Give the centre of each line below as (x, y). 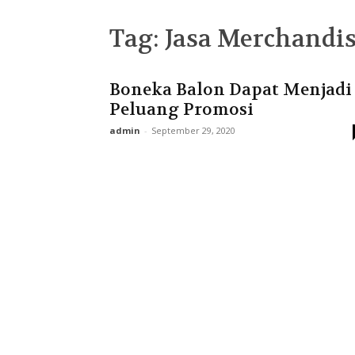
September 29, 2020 (193, 130)
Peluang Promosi (181, 110)
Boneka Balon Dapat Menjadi (231, 90)
